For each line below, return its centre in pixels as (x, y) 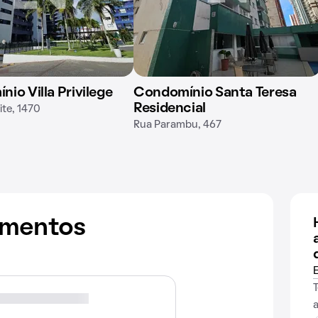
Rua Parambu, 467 (177, 125)
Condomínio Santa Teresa (215, 93)
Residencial (170, 109)
